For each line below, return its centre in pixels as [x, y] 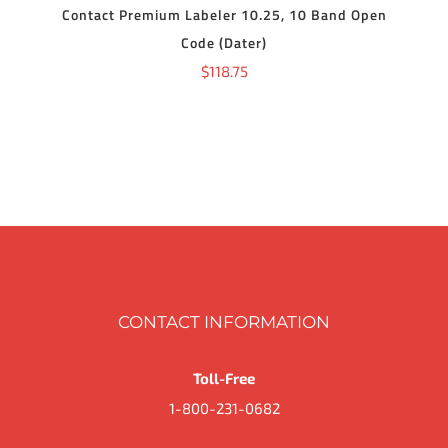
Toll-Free [224, 378]
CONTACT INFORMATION [224, 322]
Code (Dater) [224, 43]
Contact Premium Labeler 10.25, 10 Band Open [224, 15]
